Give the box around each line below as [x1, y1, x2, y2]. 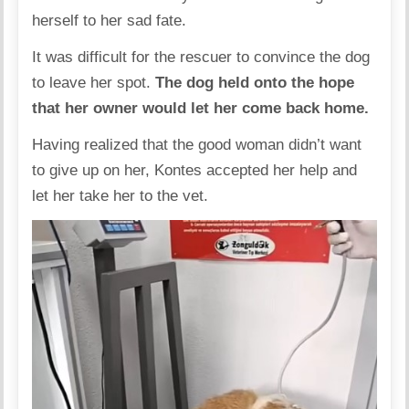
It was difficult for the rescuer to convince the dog [32, 48, 371, 67]
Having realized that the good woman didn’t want [32, 136, 362, 154]
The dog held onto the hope [155, 74, 355, 92]
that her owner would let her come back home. [32, 100, 370, 118]
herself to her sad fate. [32, 12, 187, 30]
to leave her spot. [32, 74, 156, 92]
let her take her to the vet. [32, 187, 209, 205]
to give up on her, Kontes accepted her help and [32, 162, 358, 180]
